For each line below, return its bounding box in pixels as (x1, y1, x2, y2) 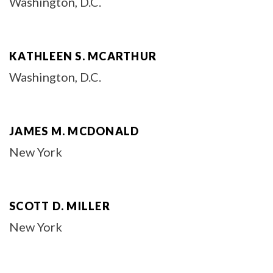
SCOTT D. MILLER (9, 199, 110, 213)
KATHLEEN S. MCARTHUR (9, 49, 157, 63)
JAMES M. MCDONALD (9, 124, 140, 138)
